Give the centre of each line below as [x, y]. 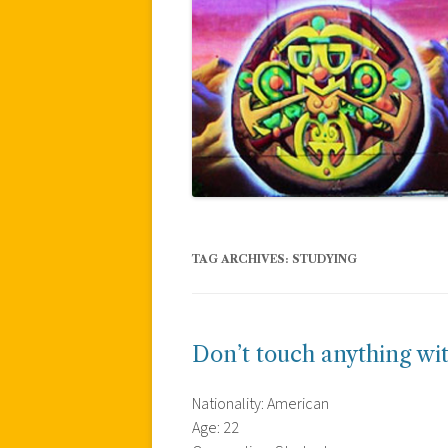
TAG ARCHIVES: [242, 258]
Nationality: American [260, 403]
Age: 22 [215, 427]
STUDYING [324, 258]
